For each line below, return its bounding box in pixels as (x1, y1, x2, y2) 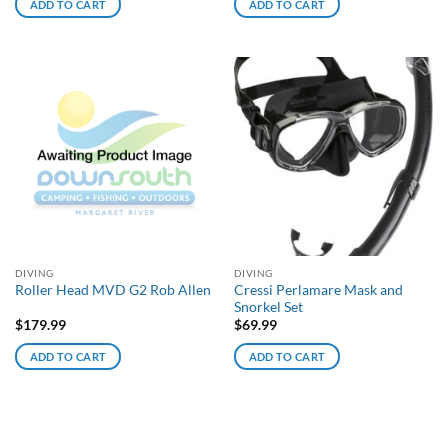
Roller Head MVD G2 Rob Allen (14, 282, 211, 299)
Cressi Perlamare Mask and (233, 281, 403, 298)
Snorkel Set (233, 298, 303, 315)
